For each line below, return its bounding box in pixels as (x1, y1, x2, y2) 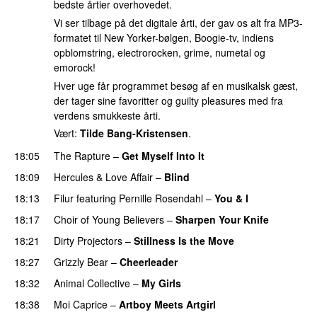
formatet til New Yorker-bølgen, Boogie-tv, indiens (54, 30, 274, 45)
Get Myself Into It (122, 148, 204, 163)
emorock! (54, 60, 96, 75)
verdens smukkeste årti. (54, 108, 161, 122)
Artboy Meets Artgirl (119, 296, 216, 311)
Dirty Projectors (54, 233, 122, 248)
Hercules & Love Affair (54, 169, 153, 184)
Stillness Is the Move (134, 233, 234, 248)
